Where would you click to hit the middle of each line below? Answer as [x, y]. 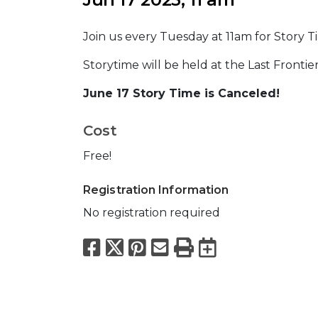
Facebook [153, 247]
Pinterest [195, 247]
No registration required [152, 213]
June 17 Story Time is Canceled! [181, 94]
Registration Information [156, 190]
